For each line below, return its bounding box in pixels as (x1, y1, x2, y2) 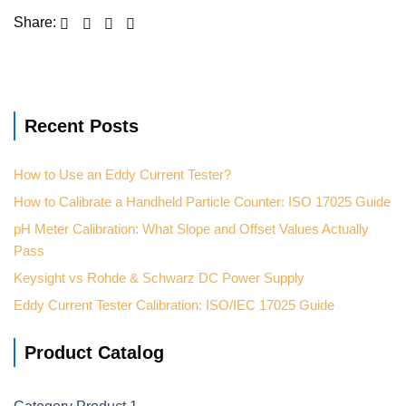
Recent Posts (24, 116, 139, 137)
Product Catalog (24, 343, 164, 363)
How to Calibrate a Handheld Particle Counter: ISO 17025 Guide (14, 194, 391, 210)
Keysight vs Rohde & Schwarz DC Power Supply (14, 270, 304, 286)
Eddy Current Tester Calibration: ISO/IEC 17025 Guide (14, 297, 334, 314)
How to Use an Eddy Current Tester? (14, 167, 231, 183)
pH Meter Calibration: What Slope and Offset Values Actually (14, 221, 369, 237)
